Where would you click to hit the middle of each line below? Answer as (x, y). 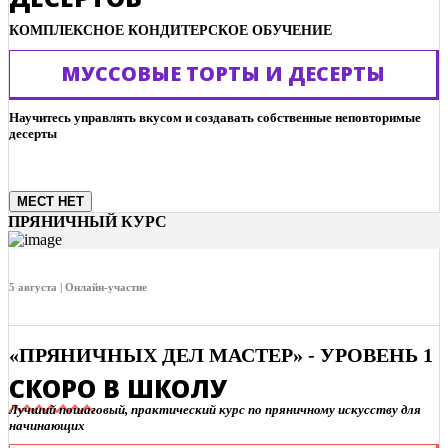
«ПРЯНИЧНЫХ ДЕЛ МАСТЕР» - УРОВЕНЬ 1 (221, 355)
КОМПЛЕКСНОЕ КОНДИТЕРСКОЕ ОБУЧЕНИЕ (170, 30)
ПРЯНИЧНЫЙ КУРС (87, 221)
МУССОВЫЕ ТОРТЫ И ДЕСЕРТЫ (223, 73)
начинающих (47, 426)
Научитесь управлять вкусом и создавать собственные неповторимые (215, 117)
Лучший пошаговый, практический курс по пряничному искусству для (215, 410)
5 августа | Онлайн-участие (78, 286)
